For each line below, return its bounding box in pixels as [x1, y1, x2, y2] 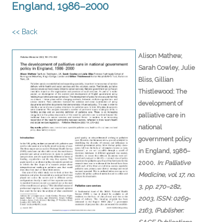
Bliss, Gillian [138, 75, 173, 83]
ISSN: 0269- [156, 194, 190, 202]
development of [138, 99, 183, 107]
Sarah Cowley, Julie [138, 63, 195, 71]
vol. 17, [167, 170, 187, 178]
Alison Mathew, [138, 52, 182, 59]
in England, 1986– [138, 147, 190, 155]
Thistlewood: [138, 87, 176, 95]
